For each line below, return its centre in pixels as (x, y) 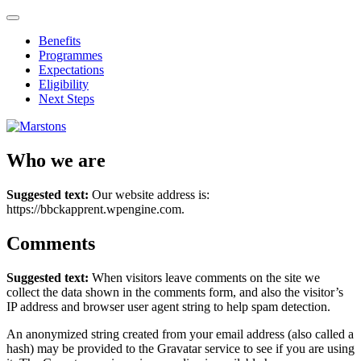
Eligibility (64, 84)
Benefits (60, 41)
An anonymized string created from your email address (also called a (180, 334)
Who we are (56, 160)
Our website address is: (151, 194)
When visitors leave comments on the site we (206, 277)
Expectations (71, 70)
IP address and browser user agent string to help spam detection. (168, 306)
